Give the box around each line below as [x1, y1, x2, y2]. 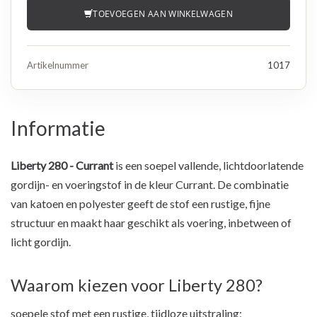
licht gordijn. [11, 235, 71, 249]
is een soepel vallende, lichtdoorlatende [113, 158, 304, 173]
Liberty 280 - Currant [11, 158, 113, 173]
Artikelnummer [27, 59, 88, 71]
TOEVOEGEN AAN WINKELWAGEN [93, 7, 234, 20]
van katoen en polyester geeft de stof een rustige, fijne [11, 197, 270, 211]
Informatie [11, 116, 105, 141]
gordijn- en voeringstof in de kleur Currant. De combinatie [11, 178, 289, 192]
